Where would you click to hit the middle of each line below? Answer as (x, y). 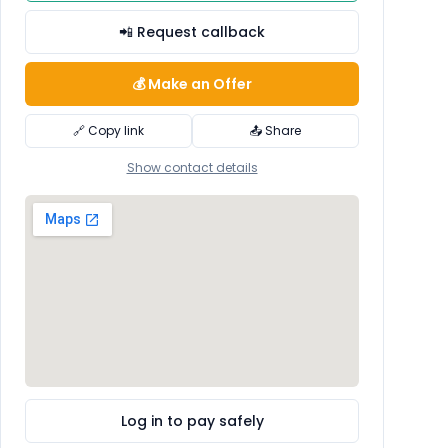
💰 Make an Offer (192, 84)
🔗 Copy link (108, 130)
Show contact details (192, 167)
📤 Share (275, 130)
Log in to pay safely (192, 421)
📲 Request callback (192, 32)
